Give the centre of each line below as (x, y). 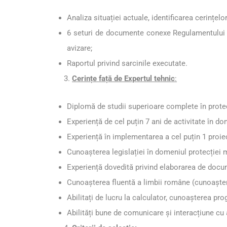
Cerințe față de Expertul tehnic (123, 79)
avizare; (80, 48)
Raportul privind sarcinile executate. (127, 64)
